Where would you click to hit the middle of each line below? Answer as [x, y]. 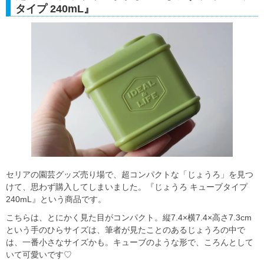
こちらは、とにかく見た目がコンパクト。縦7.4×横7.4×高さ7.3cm [129, 218]
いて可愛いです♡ [39, 255]
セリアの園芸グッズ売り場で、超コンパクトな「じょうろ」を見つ [130, 175]
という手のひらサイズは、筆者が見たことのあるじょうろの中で [126, 230]
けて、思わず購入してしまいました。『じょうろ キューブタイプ [127, 187]
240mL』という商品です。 [56, 199]
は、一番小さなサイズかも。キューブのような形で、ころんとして [130, 242]
